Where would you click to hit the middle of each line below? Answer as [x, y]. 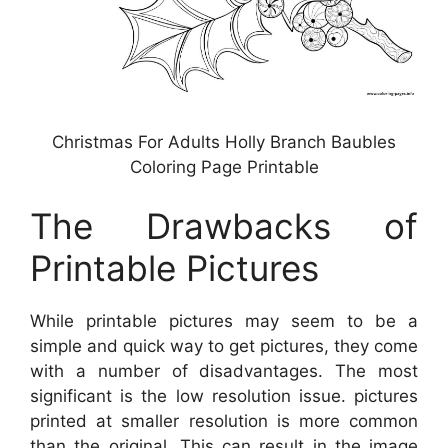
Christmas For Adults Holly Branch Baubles [224, 141]
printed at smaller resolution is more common [224, 421]
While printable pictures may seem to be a [224, 321]
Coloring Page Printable [224, 166]
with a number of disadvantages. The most [224, 371]
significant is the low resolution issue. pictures [224, 396]
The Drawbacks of [224, 226]
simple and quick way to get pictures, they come [224, 346]
